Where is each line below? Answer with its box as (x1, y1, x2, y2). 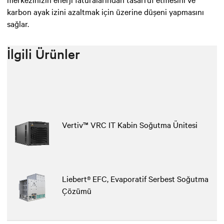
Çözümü (62, 184, 91, 196)
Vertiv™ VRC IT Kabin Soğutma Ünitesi (62, 118, 197, 130)
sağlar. (7, 17, 29, 29)
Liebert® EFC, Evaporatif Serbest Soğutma (62, 172, 208, 184)
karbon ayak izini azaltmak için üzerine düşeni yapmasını (7, 5, 204, 17)
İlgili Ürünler (7, 45, 80, 62)
